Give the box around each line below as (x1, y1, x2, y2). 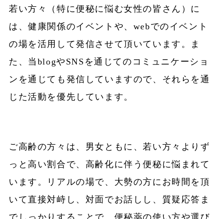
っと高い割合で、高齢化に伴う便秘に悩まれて (8, 159, 210, 170)
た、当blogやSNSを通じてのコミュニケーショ (8, 57, 209, 67)
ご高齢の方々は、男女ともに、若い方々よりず (8, 142, 210, 152)
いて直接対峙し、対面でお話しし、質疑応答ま (8, 195, 210, 205)
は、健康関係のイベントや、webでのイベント (8, 22, 208, 32)
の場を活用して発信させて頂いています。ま (8, 39, 200, 49)
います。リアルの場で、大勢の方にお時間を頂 (8, 177, 210, 187)
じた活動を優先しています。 (8, 92, 133, 102)
